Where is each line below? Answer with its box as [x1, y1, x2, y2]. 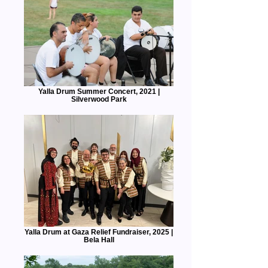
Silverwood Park [71, 95, 127, 103]
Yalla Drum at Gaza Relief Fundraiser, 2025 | [25, 228, 173, 236]
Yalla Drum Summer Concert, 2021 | [38, 87, 160, 95]
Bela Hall [83, 236, 114, 243]
